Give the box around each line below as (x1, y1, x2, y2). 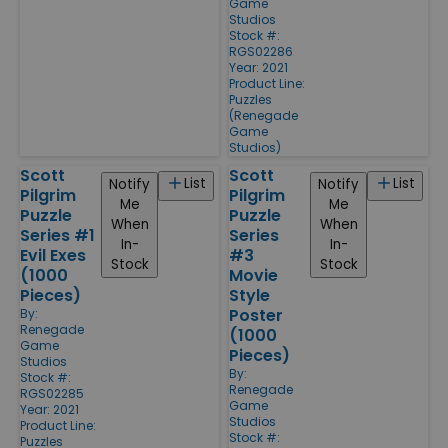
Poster (229, 303, 283, 327)
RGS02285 (20, 384, 84, 402)
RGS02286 (229, 42, 293, 60)
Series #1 (20, 223, 95, 247)
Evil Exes (20, 243, 86, 267)
